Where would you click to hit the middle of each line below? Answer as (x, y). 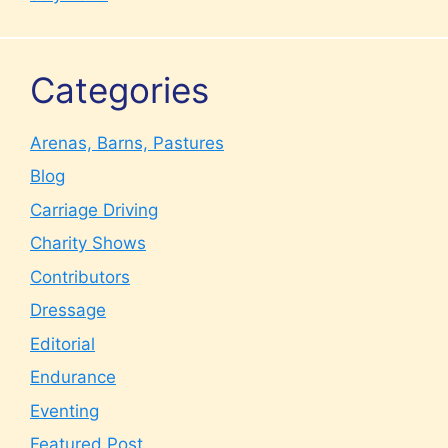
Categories (119, 89)
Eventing (64, 410)
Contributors (80, 276)
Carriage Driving (94, 209)
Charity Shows (88, 243)
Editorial (62, 343)
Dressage (68, 310)
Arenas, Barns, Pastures (127, 142)
